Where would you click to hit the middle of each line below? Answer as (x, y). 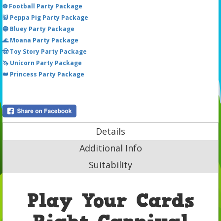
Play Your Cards (110, 201)
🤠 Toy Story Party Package (45, 51)
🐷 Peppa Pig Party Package (45, 17)
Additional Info (110, 148)
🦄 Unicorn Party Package (42, 63)
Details (110, 131)
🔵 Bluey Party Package (38, 29)
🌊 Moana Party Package (40, 40)
